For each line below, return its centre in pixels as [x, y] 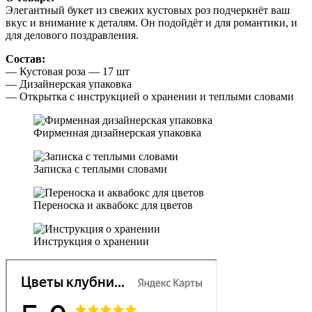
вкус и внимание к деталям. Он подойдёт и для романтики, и [151, 22]
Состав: [25, 58]
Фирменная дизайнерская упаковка [117, 132]
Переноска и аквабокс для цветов [113, 205]
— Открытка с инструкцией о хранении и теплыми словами [150, 96]
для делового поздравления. [72, 35]
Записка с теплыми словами [100, 169]
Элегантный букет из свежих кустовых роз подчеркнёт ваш [148, 10]
